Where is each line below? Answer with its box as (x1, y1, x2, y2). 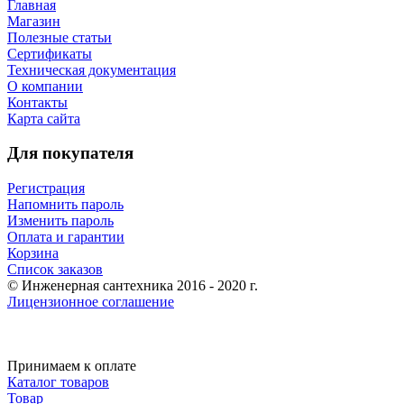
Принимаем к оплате (7, 357, 136, 373)
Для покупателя (7, 143, 133, 163)
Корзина (7, 244, 59, 261)
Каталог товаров (7, 373, 109, 390)
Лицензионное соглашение (7, 293, 174, 309)
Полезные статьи (7, 29, 112, 45)
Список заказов (7, 261, 103, 277)
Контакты (7, 94, 68, 110)
